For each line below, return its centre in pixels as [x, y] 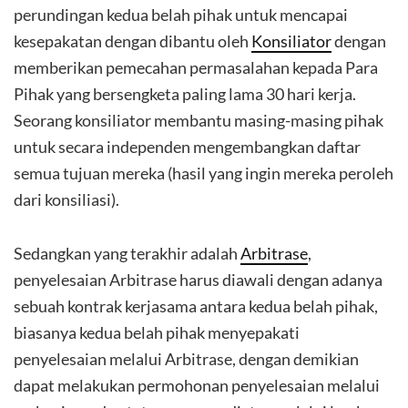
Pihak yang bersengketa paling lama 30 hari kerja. [185, 94]
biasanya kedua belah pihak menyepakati [157, 332]
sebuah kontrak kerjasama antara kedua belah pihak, [196, 306]
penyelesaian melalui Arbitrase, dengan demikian [186, 359]
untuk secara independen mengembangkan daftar [187, 147]
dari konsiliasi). [68, 199]
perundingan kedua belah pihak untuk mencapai [181, 15]
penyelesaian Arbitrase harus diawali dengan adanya [198, 280]
